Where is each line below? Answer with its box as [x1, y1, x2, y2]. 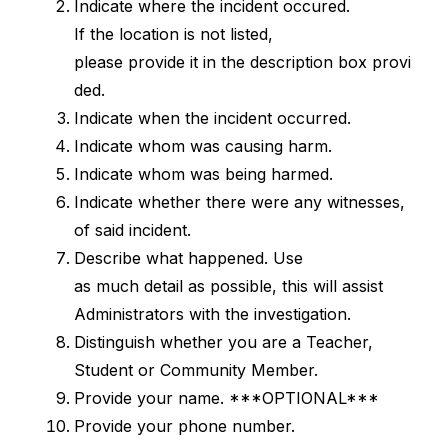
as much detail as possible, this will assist [73, 276, 383, 296]
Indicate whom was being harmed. [73, 164, 333, 184]
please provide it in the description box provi [73, 52, 411, 72]
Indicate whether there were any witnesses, [73, 192, 405, 212]
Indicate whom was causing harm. [73, 136, 332, 156]
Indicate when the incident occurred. [73, 108, 351, 128]
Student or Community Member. [73, 360, 318, 380]
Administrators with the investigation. [73, 304, 351, 324]
